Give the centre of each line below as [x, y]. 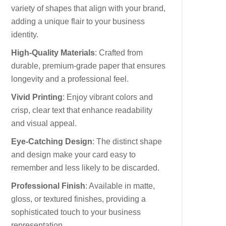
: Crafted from [119, 53]
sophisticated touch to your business [76, 212]
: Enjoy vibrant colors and [108, 97]
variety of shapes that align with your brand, [88, 8]
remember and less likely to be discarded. [85, 168]
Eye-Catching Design [52, 142]
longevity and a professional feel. [70, 79]
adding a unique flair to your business [78, 21]
